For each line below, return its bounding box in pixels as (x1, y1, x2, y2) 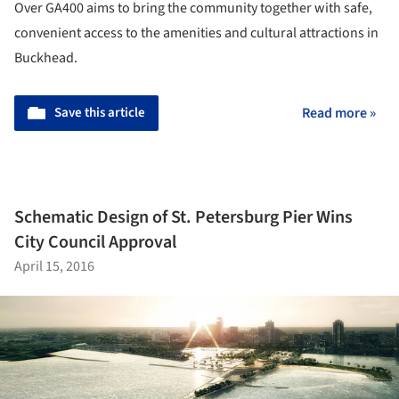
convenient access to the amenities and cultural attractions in (14, 23, 379, 44)
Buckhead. (14, 48, 77, 69)
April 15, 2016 (14, 256, 94, 276)
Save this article (54, 103, 145, 123)
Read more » (302, 103, 376, 124)
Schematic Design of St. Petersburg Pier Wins (14, 204, 353, 230)
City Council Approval (14, 229, 176, 255)
